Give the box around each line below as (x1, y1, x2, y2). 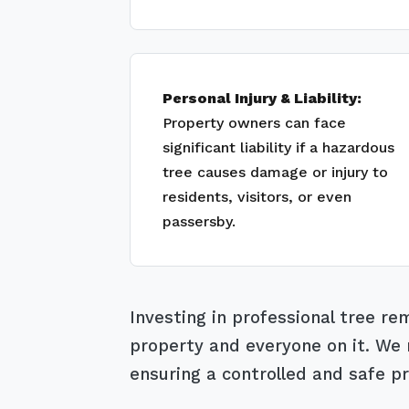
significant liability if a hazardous (163, 139, 394, 156)
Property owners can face (163, 114, 346, 131)
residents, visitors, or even (163, 188, 351, 205)
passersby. (163, 213, 236, 230)
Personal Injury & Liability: (163, 89, 362, 107)
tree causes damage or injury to (163, 163, 388, 181)
